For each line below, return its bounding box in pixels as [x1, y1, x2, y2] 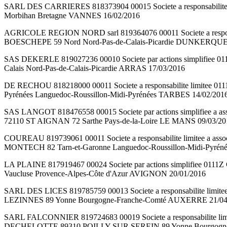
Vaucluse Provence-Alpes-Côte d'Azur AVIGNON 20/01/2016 [4, 169, 206, 178]
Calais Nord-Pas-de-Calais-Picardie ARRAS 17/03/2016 [4, 64, 185, 73]
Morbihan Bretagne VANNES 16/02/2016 [4, 11, 140, 20]
